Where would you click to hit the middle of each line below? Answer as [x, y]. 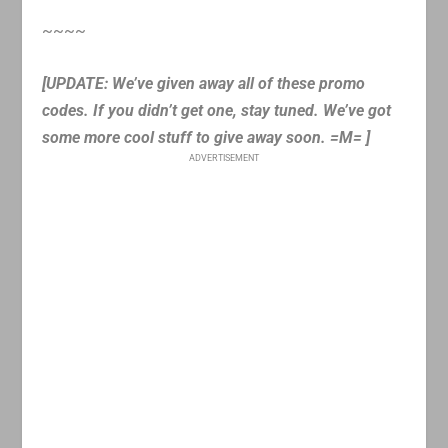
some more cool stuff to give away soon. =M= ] [206, 137]
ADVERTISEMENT [224, 157]
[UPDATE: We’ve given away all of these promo [204, 83]
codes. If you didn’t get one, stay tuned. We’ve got [217, 110]
